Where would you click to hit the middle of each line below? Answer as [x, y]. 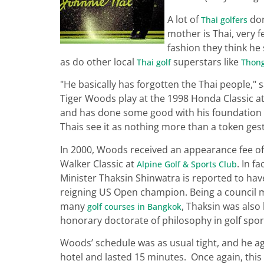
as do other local [98, 62]
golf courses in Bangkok [134, 206]
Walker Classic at [98, 164]
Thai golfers [224, 19]
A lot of [184, 19]
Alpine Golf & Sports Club [187, 164]
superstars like [206, 62]
